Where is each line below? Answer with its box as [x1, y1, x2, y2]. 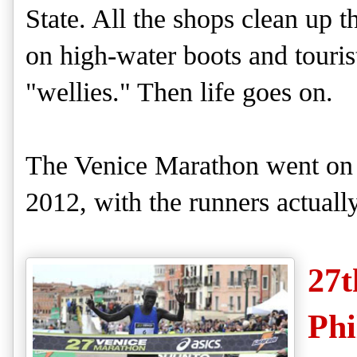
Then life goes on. [137, 77, 340, 108]
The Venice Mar [25, 151, 199, 181]
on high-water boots [25, 41, 241, 71]
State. [25, 4, 92, 34]
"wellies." [25, 77, 137, 108]
